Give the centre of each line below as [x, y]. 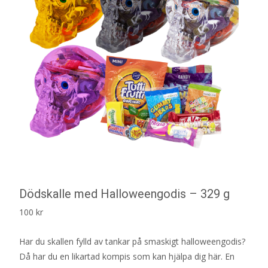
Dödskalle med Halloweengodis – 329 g [124, 194]
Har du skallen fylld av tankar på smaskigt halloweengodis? [132, 241]
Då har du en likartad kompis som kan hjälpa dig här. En [127, 256]
